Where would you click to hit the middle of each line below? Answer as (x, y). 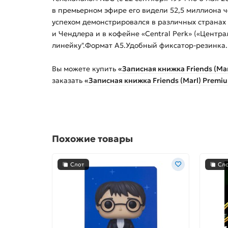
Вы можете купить (85, 68)
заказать (68, 80)
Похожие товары (92, 138)
